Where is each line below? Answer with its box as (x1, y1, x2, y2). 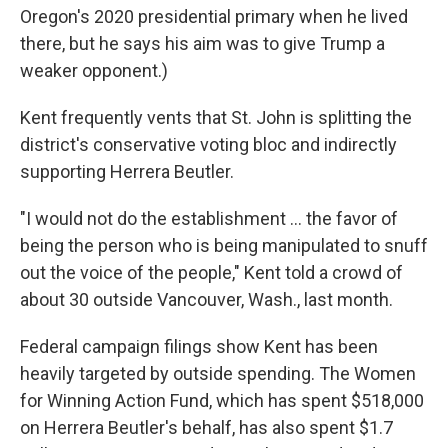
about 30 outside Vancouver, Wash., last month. (20, 289, 393, 311)
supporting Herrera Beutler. (20, 161, 234, 183)
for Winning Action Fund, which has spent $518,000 (20, 390, 424, 412)
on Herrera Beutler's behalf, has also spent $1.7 (20, 417, 393, 439)
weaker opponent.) (20, 60, 168, 82)
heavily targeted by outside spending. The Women (20, 363, 416, 385)
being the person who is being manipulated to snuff (20, 235, 428, 257)
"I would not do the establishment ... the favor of (20, 208, 398, 230)
